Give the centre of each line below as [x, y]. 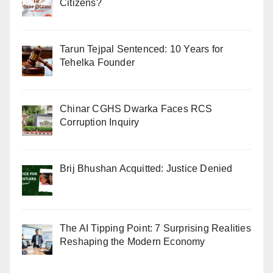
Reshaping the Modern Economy [133, 241]
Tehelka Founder [97, 63]
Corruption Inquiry [100, 122]
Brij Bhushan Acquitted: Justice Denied [146, 168]
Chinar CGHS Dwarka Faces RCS [136, 109]
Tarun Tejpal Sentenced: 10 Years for [142, 49]
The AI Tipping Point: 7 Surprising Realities [155, 228]
